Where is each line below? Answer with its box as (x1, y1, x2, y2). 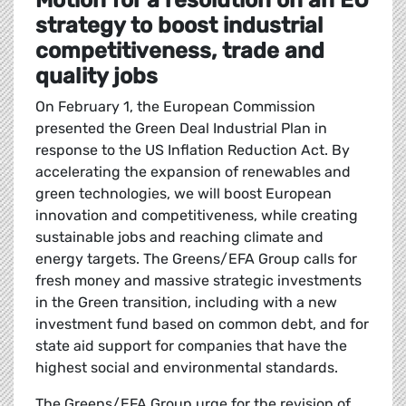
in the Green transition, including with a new (35, 294, 337, 312)
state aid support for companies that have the (35, 337, 347, 355)
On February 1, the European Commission (35, 98, 315, 116)
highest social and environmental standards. (35, 359, 342, 377)
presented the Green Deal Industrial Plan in (35, 120, 327, 138)
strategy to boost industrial (35, 13, 323, 39)
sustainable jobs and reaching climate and (35, 228, 324, 246)
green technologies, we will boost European (35, 185, 332, 203)
